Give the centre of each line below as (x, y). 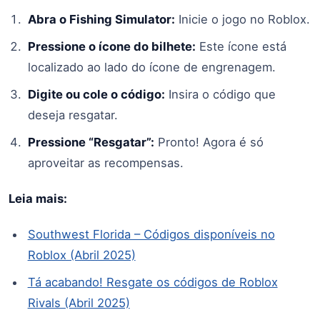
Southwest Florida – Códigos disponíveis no (151, 234)
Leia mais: (38, 199)
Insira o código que (220, 95)
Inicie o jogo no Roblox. (242, 19)
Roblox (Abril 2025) (81, 255)
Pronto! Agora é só (209, 142)
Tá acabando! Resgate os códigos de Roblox (152, 282)
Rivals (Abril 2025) (79, 303)
